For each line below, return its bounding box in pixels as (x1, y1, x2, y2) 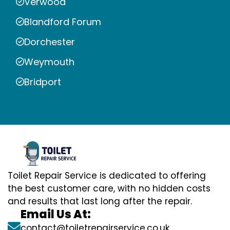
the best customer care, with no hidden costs (8, 182, 210, 195)
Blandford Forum (24, 15, 101, 28)
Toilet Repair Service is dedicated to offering (8, 169, 206, 182)
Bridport (24, 75, 61, 88)
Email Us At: (21, 206, 91, 223)
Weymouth (24, 55, 74, 68)
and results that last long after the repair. (8, 195, 192, 208)
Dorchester (24, 35, 75, 48)
